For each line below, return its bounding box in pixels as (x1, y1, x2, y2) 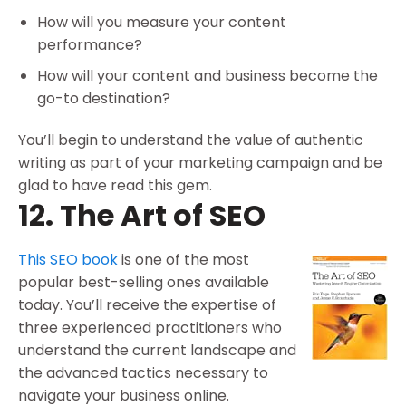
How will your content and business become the (36, 65, 378, 87)
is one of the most (118, 249, 249, 271)
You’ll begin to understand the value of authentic (18, 130, 363, 151)
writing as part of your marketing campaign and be (18, 152, 382, 174)
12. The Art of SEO (18, 195, 266, 237)
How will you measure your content (36, 11, 286, 33)
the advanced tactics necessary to (18, 362, 268, 384)
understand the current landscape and (18, 340, 296, 362)
